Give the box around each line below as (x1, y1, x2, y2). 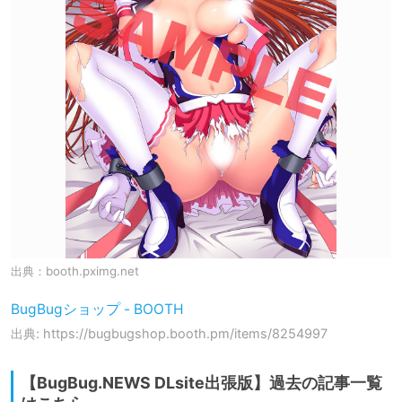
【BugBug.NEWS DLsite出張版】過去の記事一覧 (21, 373, 382, 393)
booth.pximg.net (46, 264, 139, 279)
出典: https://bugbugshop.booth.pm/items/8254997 (11, 326, 328, 342)
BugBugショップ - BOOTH (11, 301, 184, 319)
